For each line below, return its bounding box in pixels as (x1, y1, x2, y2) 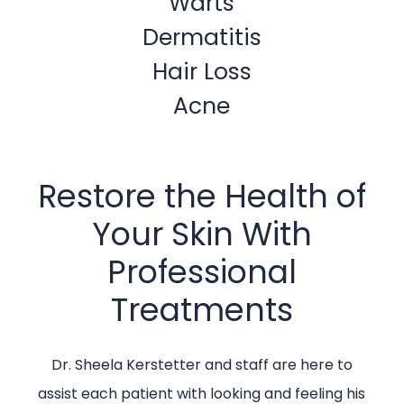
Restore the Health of (37, 174, 366, 219)
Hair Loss (151, 56, 252, 88)
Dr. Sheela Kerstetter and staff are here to (50, 354, 353, 376)
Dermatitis (142, 22, 262, 54)
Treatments (110, 288, 293, 333)
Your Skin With (91, 212, 312, 257)
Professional (106, 250, 297, 295)
